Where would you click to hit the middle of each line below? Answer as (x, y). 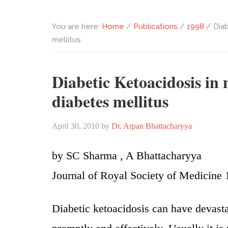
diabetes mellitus (110, 101)
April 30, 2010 (76, 126)
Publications (155, 26)
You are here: (77, 26)
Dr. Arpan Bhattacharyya (152, 126)
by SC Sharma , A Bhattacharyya (127, 155)
